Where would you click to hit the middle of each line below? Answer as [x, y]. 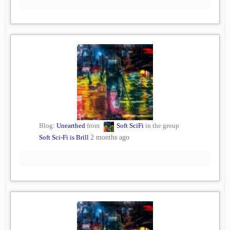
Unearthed [71, 126]
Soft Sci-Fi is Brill [64, 138]
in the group [161, 126]
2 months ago [110, 138]
